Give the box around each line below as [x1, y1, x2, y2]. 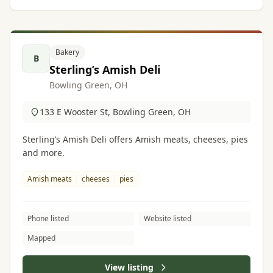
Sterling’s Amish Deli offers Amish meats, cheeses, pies [23, 133, 248, 145]
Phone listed [27, 213, 69, 224]
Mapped [27, 233, 55, 243]
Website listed [144, 213, 191, 224]
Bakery [55, 47, 79, 57]
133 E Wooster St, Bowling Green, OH [40, 106, 191, 118]
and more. [23, 147, 65, 158]
